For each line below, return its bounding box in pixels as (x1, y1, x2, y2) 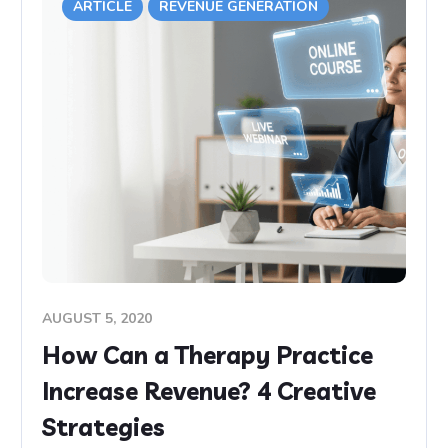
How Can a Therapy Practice (42, 340, 374, 371)
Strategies (42, 412, 166, 443)
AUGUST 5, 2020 (42, 309, 153, 329)
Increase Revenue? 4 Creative (42, 376, 377, 407)
